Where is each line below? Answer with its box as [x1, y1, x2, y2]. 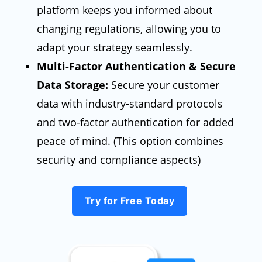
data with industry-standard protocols [36, 96, 223, 111]
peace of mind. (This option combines [36, 134, 223, 149]
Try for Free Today [84, 195, 175, 207]
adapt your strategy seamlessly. [36, 40, 192, 55]
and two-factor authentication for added [36, 115, 234, 130]
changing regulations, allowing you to [36, 22, 221, 36]
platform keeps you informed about [36, 3, 212, 18]
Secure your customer [108, 78, 219, 92]
